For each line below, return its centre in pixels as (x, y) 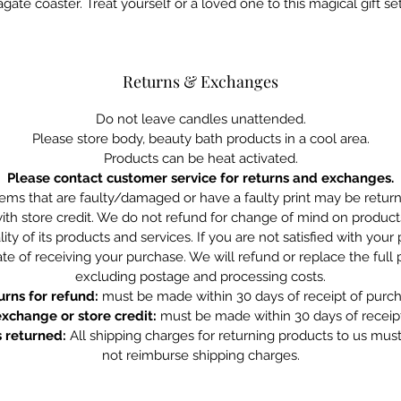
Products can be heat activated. (200, 158)
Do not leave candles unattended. (200, 119)
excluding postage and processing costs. (200, 277)
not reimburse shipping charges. (200, 355)
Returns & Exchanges (200, 81)
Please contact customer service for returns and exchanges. (200, 178)
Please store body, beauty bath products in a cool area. (200, 139)
